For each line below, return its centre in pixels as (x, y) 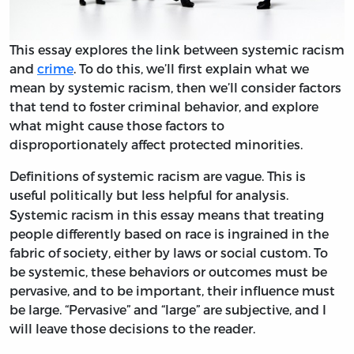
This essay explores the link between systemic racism (177, 49)
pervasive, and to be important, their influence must (172, 290)
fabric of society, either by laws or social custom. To (169, 252)
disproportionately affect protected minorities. (156, 144)
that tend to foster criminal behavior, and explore (164, 106)
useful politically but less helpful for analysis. (149, 194)
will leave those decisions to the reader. (132, 328)
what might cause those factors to (117, 125)
